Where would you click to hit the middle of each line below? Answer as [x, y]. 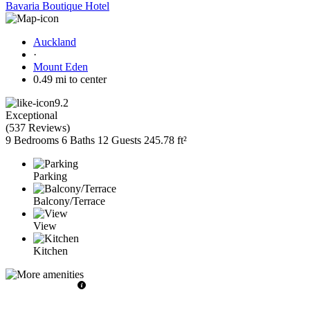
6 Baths [78, 140]
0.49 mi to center [70, 79]
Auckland [55, 42]
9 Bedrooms [32, 140]
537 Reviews [38, 127]
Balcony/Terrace [69, 201]
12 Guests [119, 140]
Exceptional [31, 115]
